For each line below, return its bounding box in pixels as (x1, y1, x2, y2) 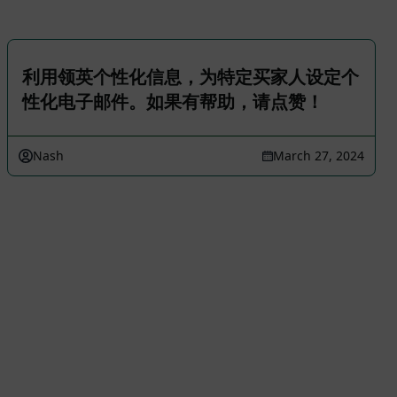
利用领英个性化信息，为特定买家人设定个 (22, 65, 359, 89)
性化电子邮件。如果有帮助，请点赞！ (22, 90, 323, 113)
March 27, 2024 (273, 147, 364, 164)
